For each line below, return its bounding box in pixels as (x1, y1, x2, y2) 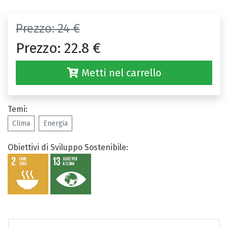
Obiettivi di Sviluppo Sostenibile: (8, 142, 128, 153)
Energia (43, 119, 68, 128)
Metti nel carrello (78, 67, 161, 79)
